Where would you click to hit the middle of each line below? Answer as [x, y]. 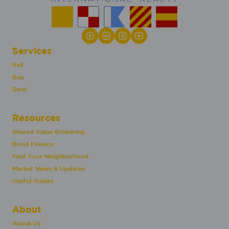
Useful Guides [33, 181]
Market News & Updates [49, 168]
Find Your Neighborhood [50, 156]
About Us [27, 223]
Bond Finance [33, 144]
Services [32, 51]
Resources [36, 118]
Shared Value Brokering [49, 132]
